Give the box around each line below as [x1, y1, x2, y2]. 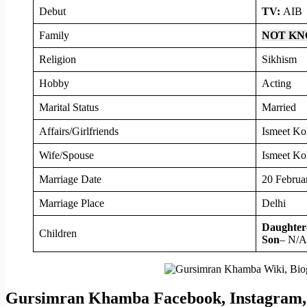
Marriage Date [39, 173, 101, 185]
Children [39, 227, 77, 239]
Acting [262, 77, 291, 89]
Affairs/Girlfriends [39, 125, 119, 137]
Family [39, 29, 69, 41]
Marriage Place [39, 197, 104, 209]
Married [262, 101, 296, 113]
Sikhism [262, 53, 297, 65]
